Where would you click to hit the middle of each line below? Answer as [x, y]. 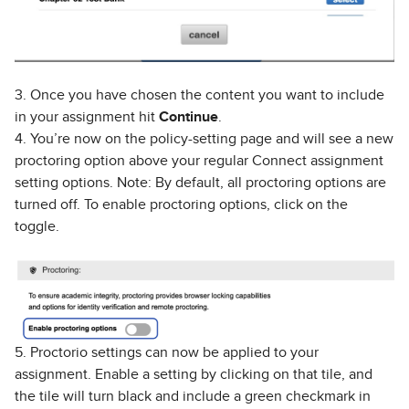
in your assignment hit [87, 116]
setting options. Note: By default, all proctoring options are [200, 182]
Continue [189, 116]
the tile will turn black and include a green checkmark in [193, 396]
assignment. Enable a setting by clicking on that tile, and [194, 374]
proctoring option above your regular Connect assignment [199, 160]
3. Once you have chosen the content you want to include [199, 94]
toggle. [37, 226]
